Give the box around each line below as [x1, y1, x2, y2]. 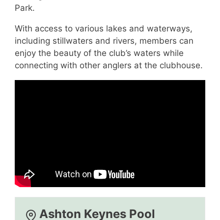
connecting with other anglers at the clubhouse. [15, 60, 203, 70]
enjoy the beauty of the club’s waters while [15, 48, 184, 58]
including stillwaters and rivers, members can [15, 36, 193, 46]
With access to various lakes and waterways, [15, 24, 192, 33]
